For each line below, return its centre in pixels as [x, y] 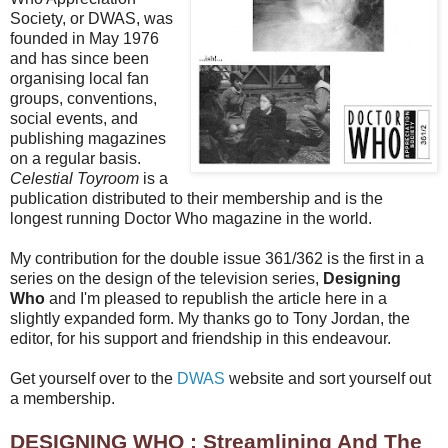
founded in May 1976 [84, 39]
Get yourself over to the [93, 379]
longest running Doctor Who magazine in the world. [191, 219]
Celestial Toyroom [74, 179]
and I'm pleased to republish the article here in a [216, 299]
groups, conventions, [83, 99]
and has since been [79, 59]
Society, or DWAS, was [91, 19]
